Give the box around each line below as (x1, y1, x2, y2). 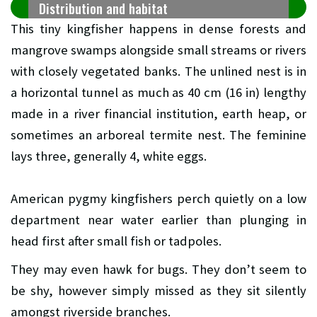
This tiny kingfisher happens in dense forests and (11, 20, 306, 37)
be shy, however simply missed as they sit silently (11, 282, 306, 299)
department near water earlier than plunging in (11, 211, 306, 228)
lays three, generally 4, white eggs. (11, 147, 207, 164)
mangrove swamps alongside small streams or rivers (11, 41, 306, 58)
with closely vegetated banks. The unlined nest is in (11, 62, 306, 79)
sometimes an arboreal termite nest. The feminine (11, 126, 306, 143)
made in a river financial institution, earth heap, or (11, 105, 306, 122)
